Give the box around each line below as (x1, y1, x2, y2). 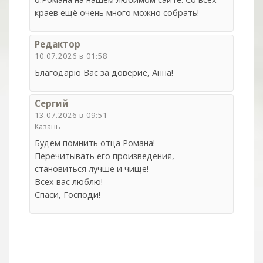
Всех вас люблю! (35, 176, 103, 188)
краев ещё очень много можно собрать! (35, 6, 200, 18)
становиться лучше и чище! (35, 163, 149, 175)
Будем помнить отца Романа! (35, 137, 156, 149)
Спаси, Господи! (35, 189, 101, 201)
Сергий (35, 97, 69, 110)
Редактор (35, 38, 81, 50)
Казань (35, 121, 61, 132)
